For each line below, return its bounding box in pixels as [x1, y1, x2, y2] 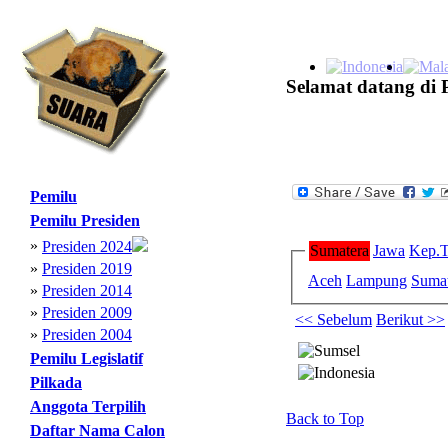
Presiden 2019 [42, 260, 132, 277]
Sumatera [310, 242, 369, 259]
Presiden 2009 [42, 304, 132, 321]
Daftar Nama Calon [30, 422, 165, 439]
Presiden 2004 [42, 326, 132, 343]
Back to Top [286, 410, 364, 427]
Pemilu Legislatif [30, 350, 143, 367]
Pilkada [30, 374, 82, 391]
